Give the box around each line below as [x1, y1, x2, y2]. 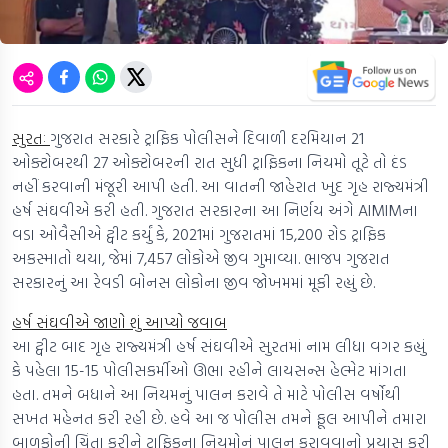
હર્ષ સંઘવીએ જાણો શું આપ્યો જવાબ [12, 310, 227, 335]
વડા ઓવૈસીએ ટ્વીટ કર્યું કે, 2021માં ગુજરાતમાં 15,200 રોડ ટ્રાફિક [12, 222, 386, 247]
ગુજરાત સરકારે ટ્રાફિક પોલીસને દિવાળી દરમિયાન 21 [50, 126, 364, 151]
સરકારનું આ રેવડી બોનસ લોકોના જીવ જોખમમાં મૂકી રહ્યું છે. [12, 270, 375, 295]
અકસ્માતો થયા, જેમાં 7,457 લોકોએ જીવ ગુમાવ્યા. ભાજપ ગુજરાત [12, 246, 390, 271]
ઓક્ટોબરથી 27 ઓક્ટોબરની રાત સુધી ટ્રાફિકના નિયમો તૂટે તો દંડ [12, 150, 407, 175]
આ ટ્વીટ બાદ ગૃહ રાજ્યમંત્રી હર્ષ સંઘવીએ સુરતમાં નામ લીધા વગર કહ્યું [12, 334, 426, 359]
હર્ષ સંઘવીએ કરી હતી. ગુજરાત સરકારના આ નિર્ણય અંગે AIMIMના [12, 198, 418, 223]
